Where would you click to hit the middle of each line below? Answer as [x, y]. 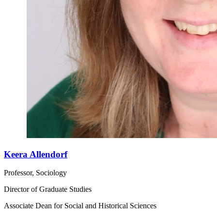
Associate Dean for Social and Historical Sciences [80, 206]
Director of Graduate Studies [48, 189]
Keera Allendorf [36, 154]
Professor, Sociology [35, 173]
